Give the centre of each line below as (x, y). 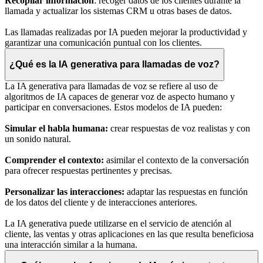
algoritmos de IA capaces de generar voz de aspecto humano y (120, 96)
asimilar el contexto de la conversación (176, 160)
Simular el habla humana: (56, 128)
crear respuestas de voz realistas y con (179, 128)
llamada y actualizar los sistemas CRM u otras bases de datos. (118, 11)
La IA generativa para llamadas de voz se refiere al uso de (111, 86)
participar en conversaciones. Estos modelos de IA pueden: (113, 107)
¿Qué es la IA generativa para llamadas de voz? (114, 64)
